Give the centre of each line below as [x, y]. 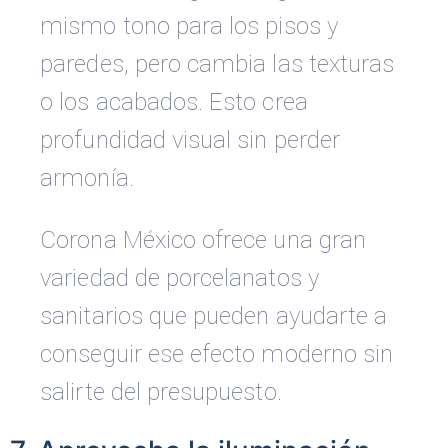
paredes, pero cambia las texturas [217, 64]
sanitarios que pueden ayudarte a [214, 316]
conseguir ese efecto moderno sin [217, 354]
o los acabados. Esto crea [174, 102]
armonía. [87, 178]
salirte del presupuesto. [161, 392]
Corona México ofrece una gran [203, 240]
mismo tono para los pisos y [189, 26]
